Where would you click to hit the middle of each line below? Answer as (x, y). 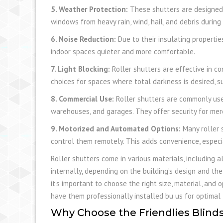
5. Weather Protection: (89, 9)
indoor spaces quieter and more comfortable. (123, 51)
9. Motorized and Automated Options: (116, 128)
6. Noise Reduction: (83, 39)
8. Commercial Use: (82, 99)
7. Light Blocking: (80, 69)
